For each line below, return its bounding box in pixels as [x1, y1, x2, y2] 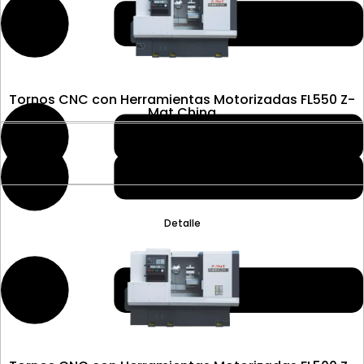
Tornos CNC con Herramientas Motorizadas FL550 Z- [9, 90, 355, 110]
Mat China [148, 103, 216, 123]
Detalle [163, 216, 201, 231]
